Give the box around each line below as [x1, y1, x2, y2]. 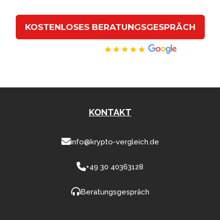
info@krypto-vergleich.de [70, 137, 159, 146]
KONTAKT [88, 107, 132, 117]
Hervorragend [46, 44, 102, 54]
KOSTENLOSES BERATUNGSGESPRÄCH [25, 22, 195, 32]
